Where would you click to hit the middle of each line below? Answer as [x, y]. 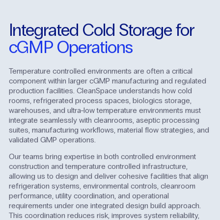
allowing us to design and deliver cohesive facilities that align [108, 176]
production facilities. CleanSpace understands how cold [100, 91]
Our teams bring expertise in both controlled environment [102, 157]
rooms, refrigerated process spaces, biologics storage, [100, 101]
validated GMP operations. [52, 140]
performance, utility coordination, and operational [89, 196]
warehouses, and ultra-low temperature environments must [105, 110]
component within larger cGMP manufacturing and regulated [107, 81]
